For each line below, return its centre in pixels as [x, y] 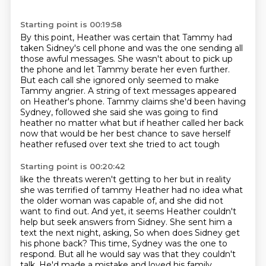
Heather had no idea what [189, 190]
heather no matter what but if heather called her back [132, 123]
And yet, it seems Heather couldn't [164, 211]
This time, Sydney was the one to [158, 243]
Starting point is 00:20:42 [72, 166]
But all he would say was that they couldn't [147, 254]
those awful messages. [69, 59]
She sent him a [201, 222]
